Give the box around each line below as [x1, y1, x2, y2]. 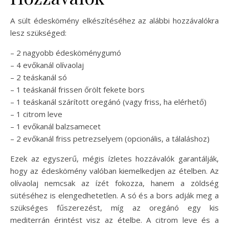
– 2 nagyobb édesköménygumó [10, 47, 121, 58]
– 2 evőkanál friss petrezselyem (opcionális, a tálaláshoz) [10, 133, 210, 144]
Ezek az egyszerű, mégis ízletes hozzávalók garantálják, [10, 153, 219, 164]
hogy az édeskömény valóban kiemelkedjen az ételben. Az [10, 165, 219, 176]
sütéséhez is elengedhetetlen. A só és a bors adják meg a [10, 190, 219, 200]
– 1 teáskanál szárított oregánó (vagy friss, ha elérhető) [10, 96, 207, 107]
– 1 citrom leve [10, 108, 62, 119]
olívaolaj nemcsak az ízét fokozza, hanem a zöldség [10, 177, 219, 188]
